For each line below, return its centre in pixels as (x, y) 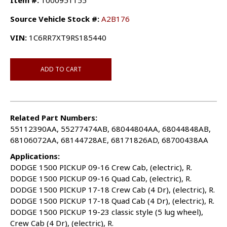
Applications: (35, 156)
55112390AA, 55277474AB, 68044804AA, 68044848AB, (110, 129)
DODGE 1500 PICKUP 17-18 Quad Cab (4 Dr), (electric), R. (112, 201)
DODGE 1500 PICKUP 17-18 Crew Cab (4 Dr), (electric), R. (112, 190)
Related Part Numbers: (54, 118)
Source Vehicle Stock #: (55, 19)
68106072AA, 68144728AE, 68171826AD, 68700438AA (109, 140)
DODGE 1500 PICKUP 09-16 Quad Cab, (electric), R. (101, 179)
